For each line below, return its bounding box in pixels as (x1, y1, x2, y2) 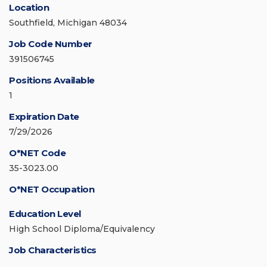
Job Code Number (9, 38, 92, 50)
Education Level (9, 208, 81, 220)
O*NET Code (9, 147, 66, 159)
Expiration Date (9, 111, 79, 123)
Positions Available (9, 74, 95, 86)
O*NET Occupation (9, 184, 94, 195)
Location (9, 2, 49, 14)
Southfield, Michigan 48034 (9, 17, 127, 29)
